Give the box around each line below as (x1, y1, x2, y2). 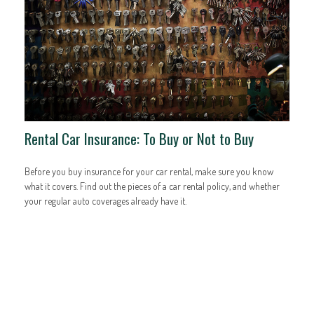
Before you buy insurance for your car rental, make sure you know (25, 165, 273, 177)
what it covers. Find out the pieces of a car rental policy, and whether (25, 179, 280, 192)
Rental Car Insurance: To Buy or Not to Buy (25, 127, 254, 149)
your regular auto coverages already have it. (25, 194, 186, 207)
